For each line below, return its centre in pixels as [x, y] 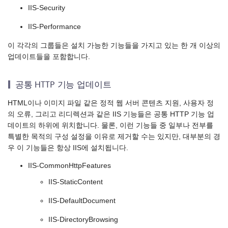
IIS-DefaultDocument [82, 201]
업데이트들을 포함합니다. [49, 57]
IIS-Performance [54, 27]
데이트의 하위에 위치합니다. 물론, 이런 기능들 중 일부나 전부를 [110, 125]
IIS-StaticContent [76, 182]
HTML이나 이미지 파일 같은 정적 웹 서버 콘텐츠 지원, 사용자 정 [111, 103]
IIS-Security [47, 8]
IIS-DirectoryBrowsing [83, 220]
